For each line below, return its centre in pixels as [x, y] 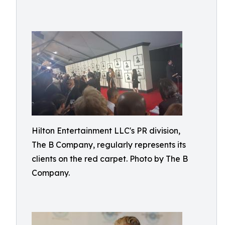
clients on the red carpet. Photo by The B [110, 159]
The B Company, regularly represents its [109, 145]
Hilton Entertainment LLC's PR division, [106, 131]
